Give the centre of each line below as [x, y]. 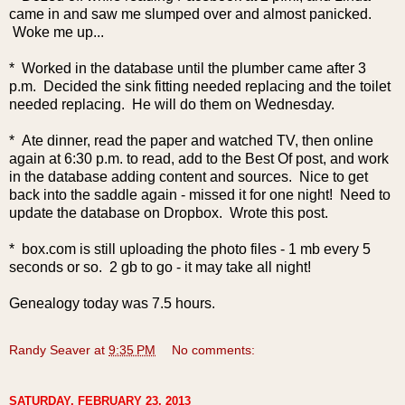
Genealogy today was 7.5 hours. [112, 304]
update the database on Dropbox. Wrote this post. [169, 213]
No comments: [214, 350]
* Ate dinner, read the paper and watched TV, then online [191, 141]
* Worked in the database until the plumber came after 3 [188, 69]
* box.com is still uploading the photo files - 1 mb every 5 [190, 250]
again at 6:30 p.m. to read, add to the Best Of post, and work [199, 159]
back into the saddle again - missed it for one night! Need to [200, 195]
